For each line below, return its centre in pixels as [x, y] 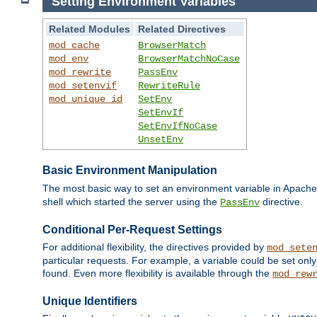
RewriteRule [169, 85]
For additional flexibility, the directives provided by [155, 247]
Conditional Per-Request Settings [132, 229]
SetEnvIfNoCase [178, 126]
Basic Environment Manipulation [130, 171]
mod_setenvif [83, 85]
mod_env [69, 58]
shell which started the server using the [131, 201]
